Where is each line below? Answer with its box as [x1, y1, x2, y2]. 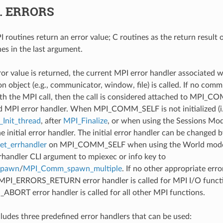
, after [40, 116, 63, 125]
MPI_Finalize [63, 116, 108, 125]
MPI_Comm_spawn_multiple [22, 164, 122, 173]
